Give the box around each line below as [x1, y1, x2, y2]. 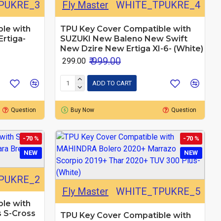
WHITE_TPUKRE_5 [115, 185, 200, 197]
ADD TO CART [92, 79, 132, 87]
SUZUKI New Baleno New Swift [60, 34, 187, 43]
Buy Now [70, 106, 94, 113]
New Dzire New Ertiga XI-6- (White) [60, 43, 203, 53]
